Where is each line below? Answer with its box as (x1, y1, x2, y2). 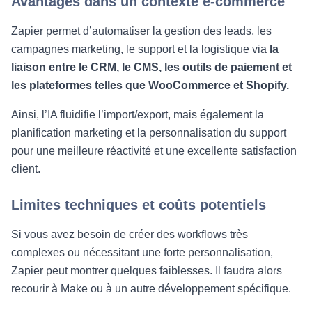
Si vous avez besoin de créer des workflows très (11, 228, 248, 240)
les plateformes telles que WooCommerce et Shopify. (11, 79, 289, 91)
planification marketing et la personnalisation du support (11, 127, 286, 139)
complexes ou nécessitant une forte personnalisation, (11, 247, 273, 258)
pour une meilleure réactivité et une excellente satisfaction (11, 145, 297, 157)
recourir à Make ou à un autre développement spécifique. (11, 283, 291, 295)
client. (11, 163, 40, 175)
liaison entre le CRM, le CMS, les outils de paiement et (11, 61, 292, 73)
